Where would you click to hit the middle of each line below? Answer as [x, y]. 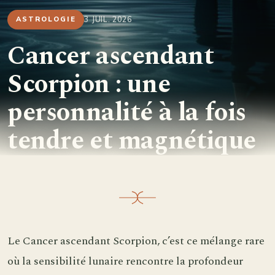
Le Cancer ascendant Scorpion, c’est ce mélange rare [136, 241]
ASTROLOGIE [46, 19]
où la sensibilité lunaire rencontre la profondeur [125, 261]
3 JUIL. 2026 [108, 19]
